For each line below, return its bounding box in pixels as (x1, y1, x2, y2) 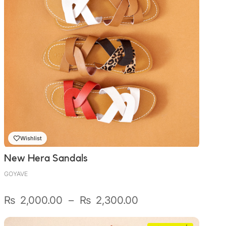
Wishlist (20, 134, 42, 142)
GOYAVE (4, 169, 28, 178)
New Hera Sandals (4, 153, 88, 164)
